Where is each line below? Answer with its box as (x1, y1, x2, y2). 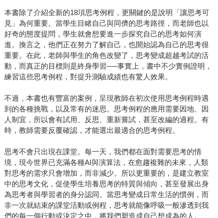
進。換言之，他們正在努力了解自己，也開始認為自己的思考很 (4, 40, 209, 49)
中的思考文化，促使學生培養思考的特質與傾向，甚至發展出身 (4, 180, 209, 188)
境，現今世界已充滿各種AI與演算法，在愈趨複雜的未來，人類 (4, 158, 208, 167)
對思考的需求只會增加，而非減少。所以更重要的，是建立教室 (4, 169, 209, 178)
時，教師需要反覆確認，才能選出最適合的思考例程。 (4, 126, 180, 135)
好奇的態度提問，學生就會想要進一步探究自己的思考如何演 (4, 30, 201, 38)
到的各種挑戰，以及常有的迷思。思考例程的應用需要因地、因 (4, 105, 209, 113)
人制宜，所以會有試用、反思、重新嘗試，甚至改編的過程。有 (4, 115, 209, 124)
